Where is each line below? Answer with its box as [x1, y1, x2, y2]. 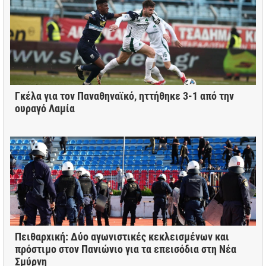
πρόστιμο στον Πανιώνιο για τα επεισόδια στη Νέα [15, 242, 236, 255]
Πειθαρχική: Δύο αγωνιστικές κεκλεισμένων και [15, 230, 229, 243]
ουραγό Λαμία [15, 102, 75, 115]
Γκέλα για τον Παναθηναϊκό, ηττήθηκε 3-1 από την [15, 89, 234, 102]
